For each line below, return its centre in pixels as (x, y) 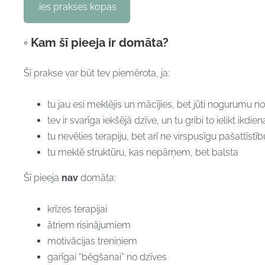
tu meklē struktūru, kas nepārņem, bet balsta (143, 152)
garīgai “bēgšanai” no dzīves (107, 257)
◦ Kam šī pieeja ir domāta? (96, 42)
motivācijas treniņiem (92, 241)
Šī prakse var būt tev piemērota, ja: (97, 73)
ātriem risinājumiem (89, 225)
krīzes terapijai (77, 209)
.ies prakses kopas (77, 7)
